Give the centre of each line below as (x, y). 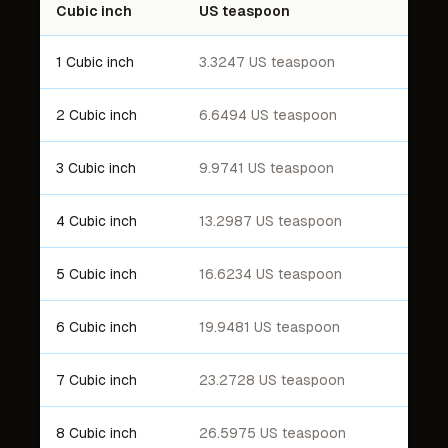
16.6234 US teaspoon (270, 274)
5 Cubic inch (96, 274)
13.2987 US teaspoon (270, 221)
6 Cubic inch (96, 327)
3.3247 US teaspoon (267, 62)
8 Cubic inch (96, 433)
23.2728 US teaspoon (272, 380)
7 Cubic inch (96, 380)
